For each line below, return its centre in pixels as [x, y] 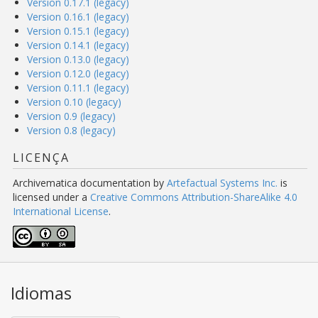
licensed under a [51, 197]
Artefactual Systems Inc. [222, 183]
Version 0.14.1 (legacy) [78, 45]
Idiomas [41, 293]
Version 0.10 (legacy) [74, 102]
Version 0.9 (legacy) [71, 116]
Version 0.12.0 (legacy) [78, 73]
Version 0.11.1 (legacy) [78, 88]
